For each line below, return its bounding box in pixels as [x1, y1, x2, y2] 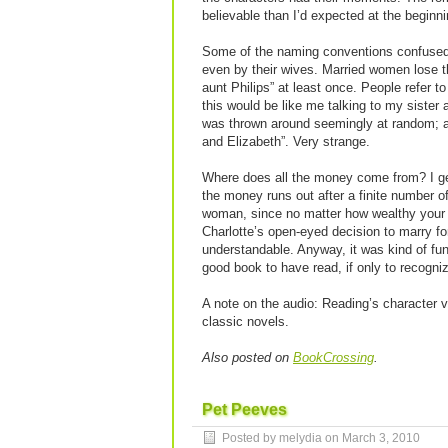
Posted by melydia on [222, 431, 342, 445]
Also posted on [202, 350, 293, 365]
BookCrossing [293, 350, 374, 365]
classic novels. [202, 314, 289, 329]
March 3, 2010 [342, 431, 420, 445]
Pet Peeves [202, 401, 287, 418]
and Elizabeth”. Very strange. [202, 134, 370, 149]
